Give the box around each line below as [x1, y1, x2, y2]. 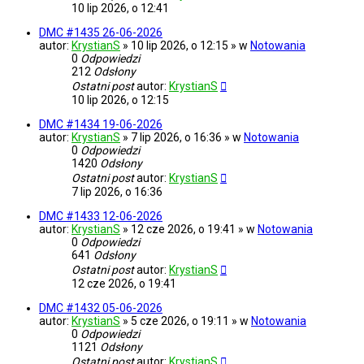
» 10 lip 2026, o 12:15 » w [123, 39, 250, 53]
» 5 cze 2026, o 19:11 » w [123, 314, 251, 328]
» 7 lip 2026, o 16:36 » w [123, 131, 244, 145]
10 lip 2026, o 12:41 [71, 2, 169, 15]
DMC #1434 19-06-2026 [39, 118, 162, 132]
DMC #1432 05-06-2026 [39, 301, 162, 315]
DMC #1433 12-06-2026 [39, 210, 162, 223]
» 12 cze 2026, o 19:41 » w [123, 223, 258, 236]
